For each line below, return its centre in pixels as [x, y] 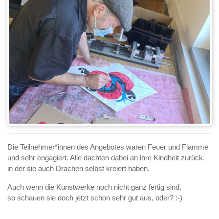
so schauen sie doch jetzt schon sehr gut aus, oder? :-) [96, 198]
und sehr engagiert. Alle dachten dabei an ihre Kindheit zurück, [106, 158]
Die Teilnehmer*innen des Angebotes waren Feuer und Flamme [108, 147]
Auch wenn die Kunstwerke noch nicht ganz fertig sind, [94, 187]
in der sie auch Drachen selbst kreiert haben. [79, 169]
